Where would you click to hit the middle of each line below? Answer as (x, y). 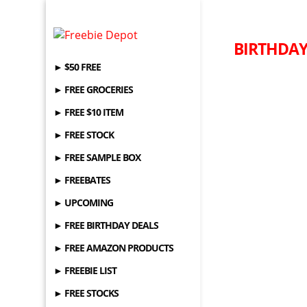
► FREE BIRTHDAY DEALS (106, 225)
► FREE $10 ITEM (89, 112)
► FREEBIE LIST (85, 270)
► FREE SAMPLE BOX (97, 157)
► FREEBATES (82, 180)
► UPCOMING (84, 202)
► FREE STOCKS (86, 293)
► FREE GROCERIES (94, 89)
